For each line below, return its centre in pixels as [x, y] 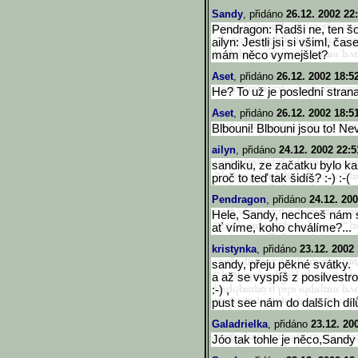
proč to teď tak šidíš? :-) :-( [281, 178]
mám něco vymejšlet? [270, 55]
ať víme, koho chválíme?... [282, 228]
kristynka [234, 249]
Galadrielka [240, 324]
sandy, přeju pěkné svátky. [281, 265]
